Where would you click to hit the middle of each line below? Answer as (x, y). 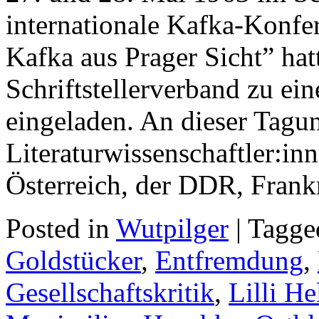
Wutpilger (172, 228)
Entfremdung (229, 260)
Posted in (61, 228)
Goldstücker (73, 260)
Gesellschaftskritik (110, 292)
